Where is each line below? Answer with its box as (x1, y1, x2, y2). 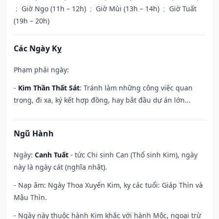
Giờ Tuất (169, 4, 197, 14)
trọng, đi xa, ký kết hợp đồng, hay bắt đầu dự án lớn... (14, 95, 191, 105)
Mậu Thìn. (14, 193, 47, 202)
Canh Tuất (35, 150, 68, 160)
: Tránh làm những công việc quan (80, 83, 193, 93)
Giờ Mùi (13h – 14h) (96, 4, 161, 14)
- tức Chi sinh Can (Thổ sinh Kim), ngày (68, 150, 197, 160)
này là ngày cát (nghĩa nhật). (14, 162, 107, 172)
